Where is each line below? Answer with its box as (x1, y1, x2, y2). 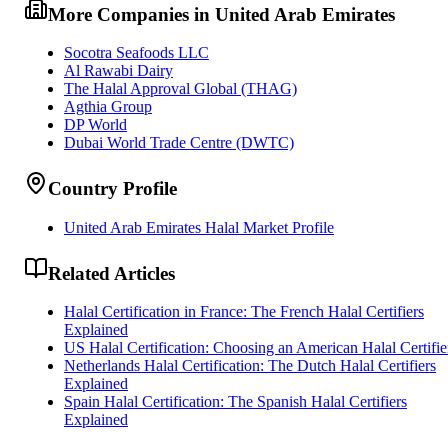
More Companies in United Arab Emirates (48, 3, 395, 25)
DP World (64, 116, 127, 134)
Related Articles (48, 262, 175, 284)
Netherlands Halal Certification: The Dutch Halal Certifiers (64, 357, 436, 375)
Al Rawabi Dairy (64, 62, 173, 80)
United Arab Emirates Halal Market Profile (64, 218, 334, 236)
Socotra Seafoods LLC (64, 44, 209, 62)
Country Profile (48, 178, 177, 200)
